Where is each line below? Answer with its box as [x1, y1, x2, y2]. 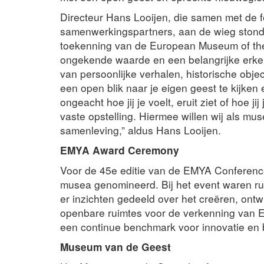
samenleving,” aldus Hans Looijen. [60, 122, 221, 137]
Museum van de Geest [60, 239, 171, 254]
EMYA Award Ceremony [60, 142, 179, 157]
